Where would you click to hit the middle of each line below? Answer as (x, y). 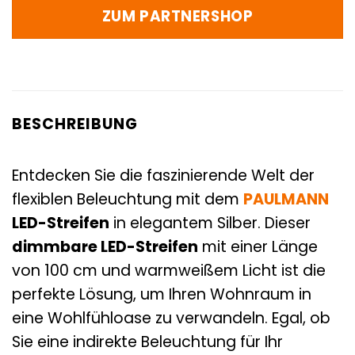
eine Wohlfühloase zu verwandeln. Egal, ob (171, 318)
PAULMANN (286, 199)
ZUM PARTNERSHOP (177, 17)
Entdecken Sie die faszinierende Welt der (163, 175)
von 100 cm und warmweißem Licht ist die (169, 270)
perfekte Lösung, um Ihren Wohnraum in (162, 294)
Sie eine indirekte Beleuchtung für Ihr (147, 342)
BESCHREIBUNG (75, 124)
